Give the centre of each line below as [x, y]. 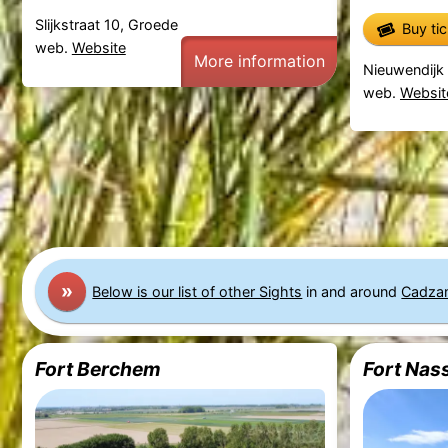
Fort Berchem [97, 369]
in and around [352, 291]
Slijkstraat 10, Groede [106, 24]
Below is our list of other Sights [197, 291]
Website [98, 47]
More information [259, 60]
